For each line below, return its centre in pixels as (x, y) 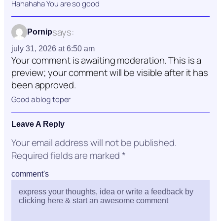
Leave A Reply (38, 124)
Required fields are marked (67, 156)
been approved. (44, 85)
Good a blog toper (41, 100)
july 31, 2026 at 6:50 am (53, 49)
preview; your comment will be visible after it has (110, 73)
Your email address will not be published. (94, 143)
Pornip (40, 32)
